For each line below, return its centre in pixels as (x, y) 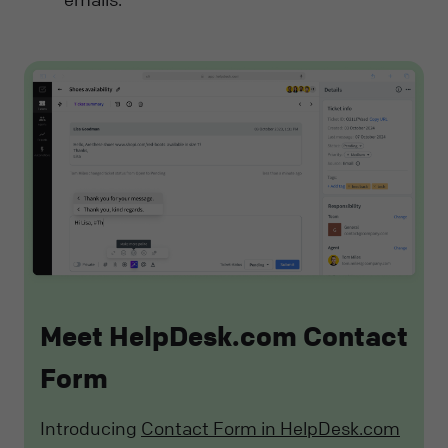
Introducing (90, 427)
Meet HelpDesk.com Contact (224, 337)
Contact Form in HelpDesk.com (270, 427)
